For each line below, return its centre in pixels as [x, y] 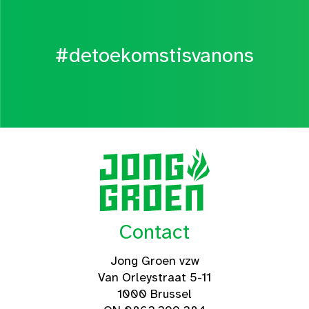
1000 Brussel [154, 293]
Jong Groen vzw [154, 260]
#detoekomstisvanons [154, 56]
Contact [154, 231]
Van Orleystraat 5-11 [154, 277]
